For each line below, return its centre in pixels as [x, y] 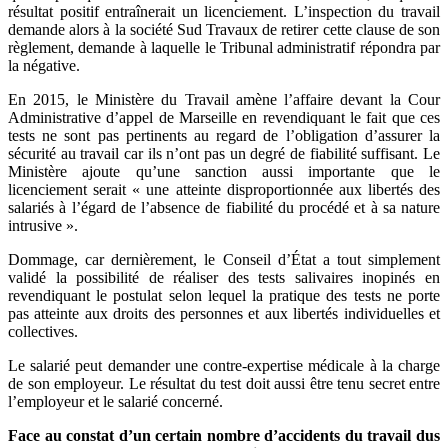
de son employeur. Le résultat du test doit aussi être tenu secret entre [224, 384]
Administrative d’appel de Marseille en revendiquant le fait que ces [224, 118]
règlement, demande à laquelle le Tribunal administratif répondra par [224, 48]
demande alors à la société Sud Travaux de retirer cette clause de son [224, 30]
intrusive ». [43, 226]
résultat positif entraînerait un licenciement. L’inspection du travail [224, 12]
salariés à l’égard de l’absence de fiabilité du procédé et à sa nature [224, 208]
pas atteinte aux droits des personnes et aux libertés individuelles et [224, 314]
